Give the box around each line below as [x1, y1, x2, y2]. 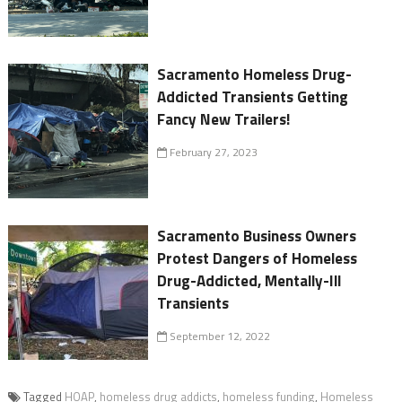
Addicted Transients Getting [157, 84, 349, 109]
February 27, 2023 [167, 143, 258, 161]
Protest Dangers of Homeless [157, 246, 358, 270]
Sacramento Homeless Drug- [157, 62, 353, 86]
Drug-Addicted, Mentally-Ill [157, 268, 342, 293]
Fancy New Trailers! [157, 107, 291, 131]
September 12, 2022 [167, 327, 271, 345]
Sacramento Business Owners [157, 223, 357, 248]
